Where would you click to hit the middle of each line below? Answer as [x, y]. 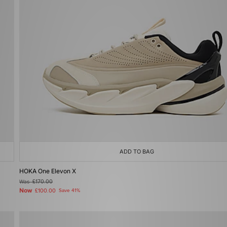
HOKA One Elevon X [48, 171]
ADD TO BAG [137, 152]
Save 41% [69, 191]
